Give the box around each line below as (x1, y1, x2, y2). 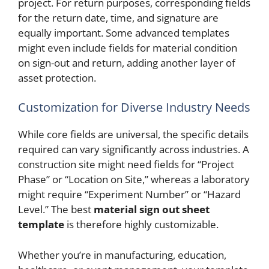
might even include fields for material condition (18, 40, 237, 55)
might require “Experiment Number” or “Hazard (18, 187, 241, 201)
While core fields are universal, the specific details (18, 127, 249, 141)
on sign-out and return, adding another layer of (18, 55, 235, 70)
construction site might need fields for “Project (18, 157, 234, 171)
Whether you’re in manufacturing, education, (18, 247, 226, 262)
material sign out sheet (94, 202, 210, 216)
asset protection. (18, 70, 96, 85)
